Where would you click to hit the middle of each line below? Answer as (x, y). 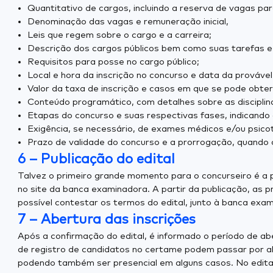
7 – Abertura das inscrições (107, 220)
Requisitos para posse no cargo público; (113, 62)
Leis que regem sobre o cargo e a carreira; (119, 35)
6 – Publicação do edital (96, 159)
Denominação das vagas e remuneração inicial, (128, 22)
